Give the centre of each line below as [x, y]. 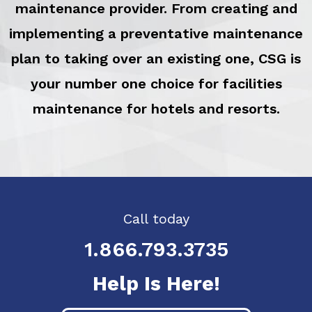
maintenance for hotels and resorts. [156, 109]
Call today [156, 219]
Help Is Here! [156, 284]
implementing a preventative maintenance [156, 34]
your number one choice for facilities [156, 84]
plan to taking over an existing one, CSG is [156, 59]
